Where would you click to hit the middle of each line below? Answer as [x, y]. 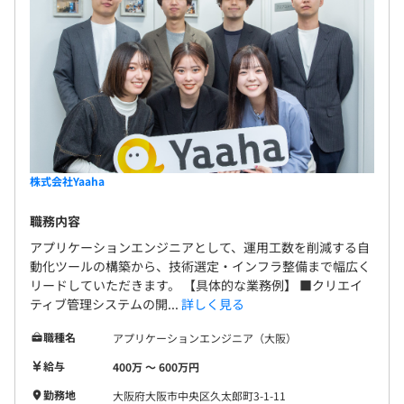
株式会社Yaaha [67, 180]
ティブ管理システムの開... [106, 303]
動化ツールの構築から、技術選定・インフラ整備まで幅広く [200, 266]
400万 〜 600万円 [156, 366]
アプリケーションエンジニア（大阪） [205, 337]
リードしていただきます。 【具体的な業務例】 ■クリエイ [196, 285]
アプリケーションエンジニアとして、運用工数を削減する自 [200, 247]
